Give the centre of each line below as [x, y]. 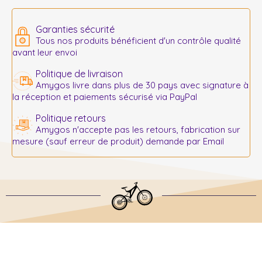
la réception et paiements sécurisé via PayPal [105, 97]
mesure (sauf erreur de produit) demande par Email [118, 142]
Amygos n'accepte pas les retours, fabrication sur [138, 130]
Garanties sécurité [75, 30]
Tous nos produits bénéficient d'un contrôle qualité [138, 41]
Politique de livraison [79, 74]
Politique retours [71, 118]
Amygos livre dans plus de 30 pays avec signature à [142, 85]
